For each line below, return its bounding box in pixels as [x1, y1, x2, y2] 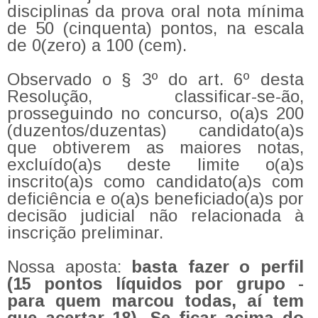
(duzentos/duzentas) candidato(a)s [7, 120, 304, 140]
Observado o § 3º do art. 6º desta [7, 69, 304, 89]
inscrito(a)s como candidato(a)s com [7, 171, 304, 191]
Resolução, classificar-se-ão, [7, 86, 304, 106]
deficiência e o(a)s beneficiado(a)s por [7, 188, 304, 208]
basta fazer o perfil [131, 256, 305, 276]
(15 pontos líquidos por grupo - [7, 273, 304, 293]
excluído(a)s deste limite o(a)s [7, 154, 304, 174]
